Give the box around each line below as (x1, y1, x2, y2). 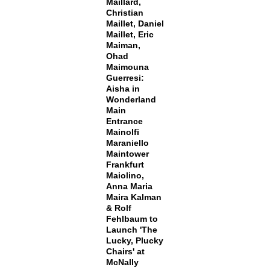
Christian (105, 8, 143, 17)
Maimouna (105, 62, 149, 72)
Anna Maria (105, 181, 152, 191)
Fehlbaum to (105, 214, 158, 224)
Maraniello (105, 138, 149, 148)
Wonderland (105, 95, 156, 104)
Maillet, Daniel (105, 19, 164, 28)
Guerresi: (105, 73, 144, 83)
